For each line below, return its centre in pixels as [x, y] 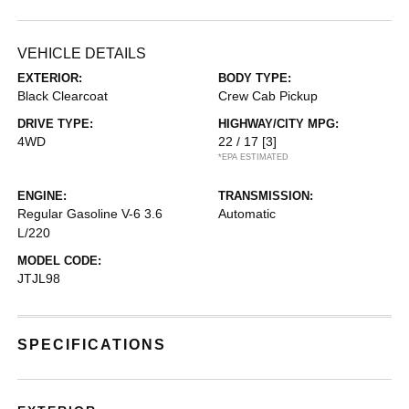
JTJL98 [39, 278]
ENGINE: [42, 196]
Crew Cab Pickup [268, 96]
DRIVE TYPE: [56, 124]
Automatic [247, 214]
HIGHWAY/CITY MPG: [278, 124]
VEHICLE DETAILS [82, 53]
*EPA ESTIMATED [253, 157]
